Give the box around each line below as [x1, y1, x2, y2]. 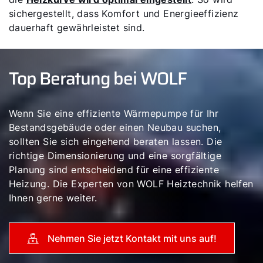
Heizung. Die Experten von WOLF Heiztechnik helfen [9, 178, 254, 190]
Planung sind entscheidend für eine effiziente [9, 164, 219, 176]
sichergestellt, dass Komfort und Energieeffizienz [9, 8, 239, 19]
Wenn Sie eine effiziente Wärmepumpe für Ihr [9, 107, 219, 119]
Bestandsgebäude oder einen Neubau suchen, [9, 122, 221, 133]
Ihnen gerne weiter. [9, 192, 97, 204]
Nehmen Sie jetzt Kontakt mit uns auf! [48, 232, 217, 244]
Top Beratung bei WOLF [9, 65, 187, 92]
